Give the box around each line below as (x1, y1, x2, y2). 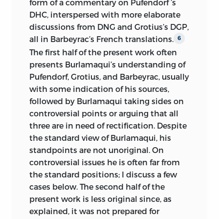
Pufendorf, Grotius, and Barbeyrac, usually (29, 71, 189, 81)
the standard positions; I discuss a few (29, 169, 177, 179)
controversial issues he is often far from (29, 157, 180, 167)
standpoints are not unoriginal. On (29, 145, 164, 154)
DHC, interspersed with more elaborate (29, 10, 180, 20)
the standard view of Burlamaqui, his (29, 132, 171, 142)
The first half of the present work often (29, 47, 177, 57)
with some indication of (29, 84, 125, 93)
